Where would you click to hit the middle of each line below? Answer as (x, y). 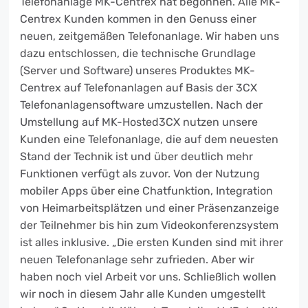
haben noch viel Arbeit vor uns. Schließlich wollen (148, 277)
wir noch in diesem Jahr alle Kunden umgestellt (143, 294)
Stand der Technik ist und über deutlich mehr (136, 156)
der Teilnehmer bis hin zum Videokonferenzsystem (149, 225)
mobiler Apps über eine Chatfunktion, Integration (146, 191)
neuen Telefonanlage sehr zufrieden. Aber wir (137, 260)
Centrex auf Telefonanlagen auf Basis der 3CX (139, 88)
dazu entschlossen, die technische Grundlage (138, 53)
